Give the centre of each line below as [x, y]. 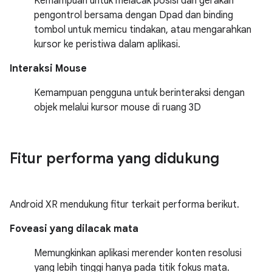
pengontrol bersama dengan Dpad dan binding [134, 15]
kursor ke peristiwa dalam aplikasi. [107, 44]
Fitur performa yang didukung [114, 158]
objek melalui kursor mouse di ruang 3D [117, 107]
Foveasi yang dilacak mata [74, 229]
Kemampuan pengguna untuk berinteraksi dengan [139, 93]
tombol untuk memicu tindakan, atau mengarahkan [143, 30]
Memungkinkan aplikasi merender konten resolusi [138, 253]
